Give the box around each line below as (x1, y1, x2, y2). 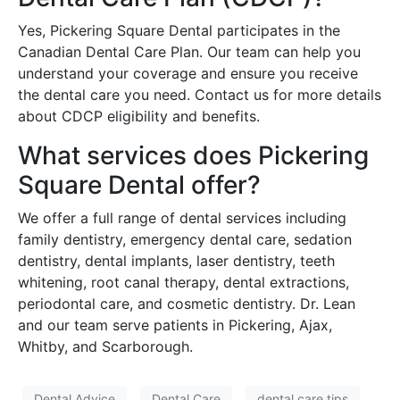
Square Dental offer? (18, 169, 261, 200)
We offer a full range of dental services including (18, 208, 346, 227)
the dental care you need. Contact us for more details (18, 85, 381, 104)
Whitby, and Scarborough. (18, 337, 193, 355)
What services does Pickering (18, 139, 369, 171)
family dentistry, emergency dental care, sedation (18, 229, 352, 248)
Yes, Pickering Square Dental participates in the (18, 21, 340, 39)
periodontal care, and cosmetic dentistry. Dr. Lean (18, 294, 355, 312)
